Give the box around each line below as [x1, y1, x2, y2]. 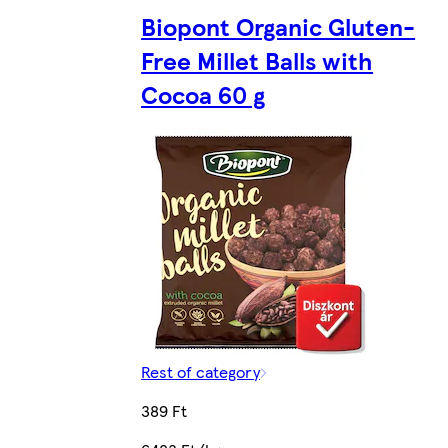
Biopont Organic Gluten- [141, 8, 416, 43]
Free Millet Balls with [141, 42, 374, 77]
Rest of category [141, 360, 261, 384]
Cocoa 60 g [141, 76, 266, 111]
